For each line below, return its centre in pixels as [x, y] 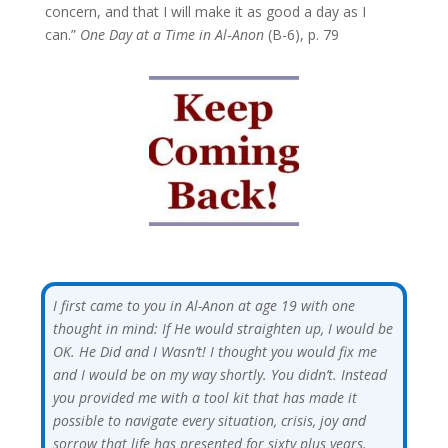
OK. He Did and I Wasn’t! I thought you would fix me [214, 351]
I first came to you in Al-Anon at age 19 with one [203, 305]
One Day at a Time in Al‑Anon [171, 34]
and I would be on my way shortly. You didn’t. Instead [219, 374]
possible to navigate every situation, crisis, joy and [209, 420]
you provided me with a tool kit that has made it [204, 397]
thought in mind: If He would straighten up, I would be [222, 328]
